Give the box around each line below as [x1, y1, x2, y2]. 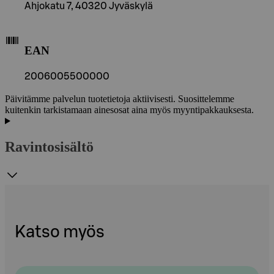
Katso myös [15, 224, 105, 241]
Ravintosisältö [5, 139, 94, 155]
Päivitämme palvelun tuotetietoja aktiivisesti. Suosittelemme [5, 94, 234, 105]
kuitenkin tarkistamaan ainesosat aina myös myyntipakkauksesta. [5, 105, 254, 116]
